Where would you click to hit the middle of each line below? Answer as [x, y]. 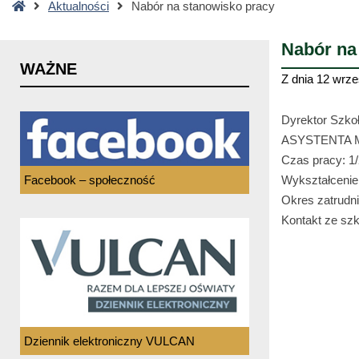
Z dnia [299, 79]
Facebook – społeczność [90, 179]
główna [43, 25]
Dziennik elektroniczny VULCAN [109, 341]
